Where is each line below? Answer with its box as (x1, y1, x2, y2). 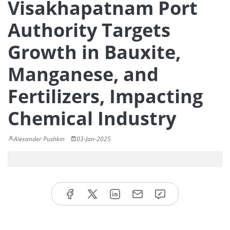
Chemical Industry (8, 106, 176, 131)
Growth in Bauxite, (8, 40, 181, 65)
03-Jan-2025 (76, 135, 111, 143)
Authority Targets (8, 17, 170, 43)
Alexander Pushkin (14, 135, 65, 143)
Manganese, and (8, 62, 159, 87)
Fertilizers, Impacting (8, 84, 203, 109)
